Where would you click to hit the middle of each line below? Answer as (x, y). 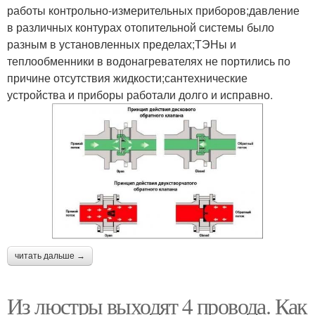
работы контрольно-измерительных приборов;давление (153, 10)
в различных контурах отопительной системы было (141, 27)
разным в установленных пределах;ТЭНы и (122, 44)
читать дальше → (50, 256)
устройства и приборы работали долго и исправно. (140, 94)
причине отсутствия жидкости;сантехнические (127, 77)
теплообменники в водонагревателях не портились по (149, 60)
